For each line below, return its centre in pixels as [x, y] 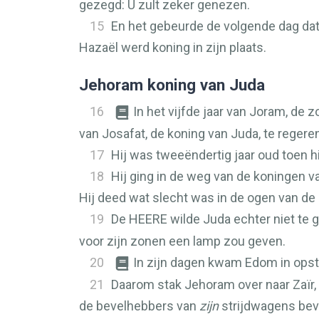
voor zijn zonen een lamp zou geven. [182, 241]
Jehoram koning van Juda [172, 85]
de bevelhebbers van [139, 306]
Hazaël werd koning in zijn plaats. [173, 47]
